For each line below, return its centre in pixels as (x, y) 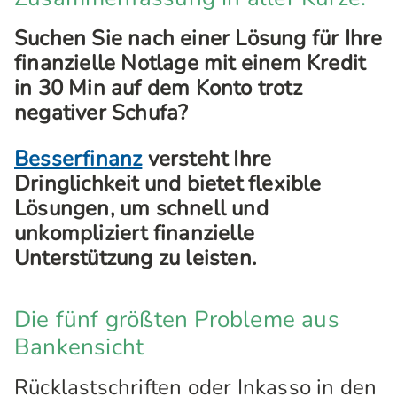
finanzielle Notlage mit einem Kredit (190, 63)
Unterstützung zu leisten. (135, 258)
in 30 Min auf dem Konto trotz (158, 88)
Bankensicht (79, 347)
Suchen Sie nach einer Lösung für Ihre (198, 38)
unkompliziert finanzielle (134, 233)
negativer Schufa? (101, 113)
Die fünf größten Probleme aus (177, 319)
